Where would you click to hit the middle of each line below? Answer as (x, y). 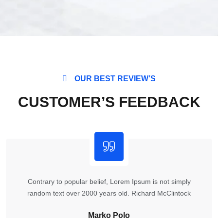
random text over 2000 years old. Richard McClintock (109, 193)
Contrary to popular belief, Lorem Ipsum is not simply (109, 181)
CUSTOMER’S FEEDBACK (109, 102)
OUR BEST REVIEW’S (115, 79)
